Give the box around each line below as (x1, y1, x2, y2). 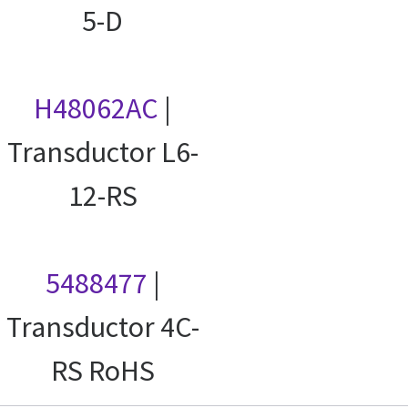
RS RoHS (50, 352, 155, 390)
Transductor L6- (6, 134, 199, 171)
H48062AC (34, 90, 158, 127)
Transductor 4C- (5, 309, 199, 346)
